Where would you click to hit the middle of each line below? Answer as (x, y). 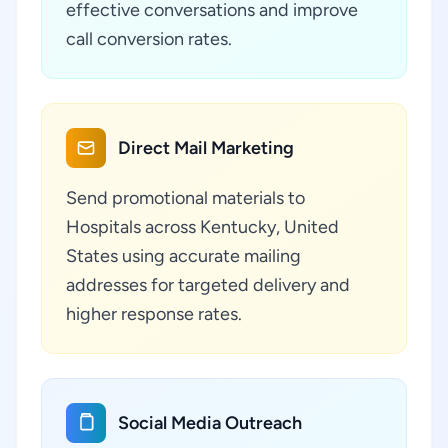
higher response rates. (154, 314)
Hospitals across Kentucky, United (202, 227)
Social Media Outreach (210, 423)
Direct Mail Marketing (206, 148)
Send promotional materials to (185, 198)
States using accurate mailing (183, 256)
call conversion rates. (149, 39)
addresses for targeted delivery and (208, 285)
